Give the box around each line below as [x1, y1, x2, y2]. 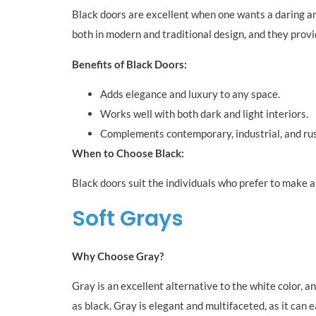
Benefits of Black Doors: [72, 57, 187, 71]
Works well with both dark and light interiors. [100, 107, 308, 120]
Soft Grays [72, 203, 183, 233]
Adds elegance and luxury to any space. [100, 87, 280, 100]
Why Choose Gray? [72, 249, 164, 262]
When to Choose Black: [72, 146, 184, 159]
